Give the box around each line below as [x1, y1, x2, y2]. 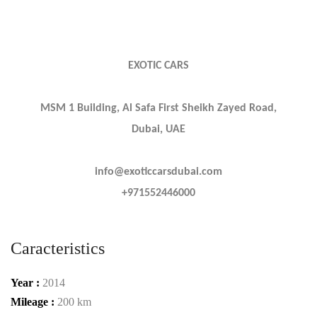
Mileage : [11, 295, 57, 308]
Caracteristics [11, 238, 105, 258]
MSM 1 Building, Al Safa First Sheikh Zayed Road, [40, 102, 277, 114]
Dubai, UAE [132, 123, 185, 135]
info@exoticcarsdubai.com [95, 166, 222, 178]
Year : [11, 276, 42, 289]
